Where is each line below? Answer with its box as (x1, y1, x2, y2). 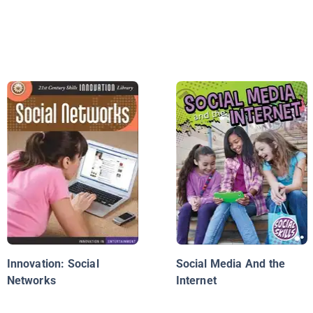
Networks (6, 274, 56, 288)
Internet (175, 274, 217, 288)
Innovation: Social (6, 257, 99, 271)
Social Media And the (175, 257, 286, 271)
